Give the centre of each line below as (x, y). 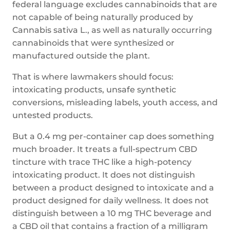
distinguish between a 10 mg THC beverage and (112, 213)
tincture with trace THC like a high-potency (102, 162)
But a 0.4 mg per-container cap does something (113, 136)
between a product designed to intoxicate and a (113, 188)
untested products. (53, 115)
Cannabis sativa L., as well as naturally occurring (112, 30)
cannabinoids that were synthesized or (93, 43)
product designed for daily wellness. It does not (111, 200)
